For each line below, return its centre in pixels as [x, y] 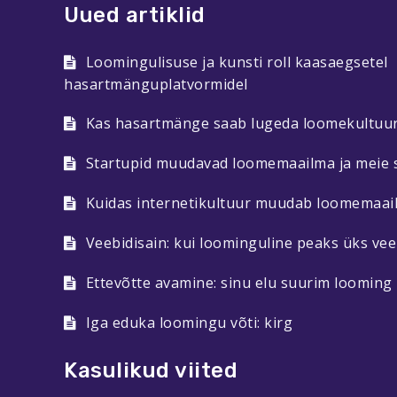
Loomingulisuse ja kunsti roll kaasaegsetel [237, 62]
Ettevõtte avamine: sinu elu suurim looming [239, 283]
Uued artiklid [135, 15]
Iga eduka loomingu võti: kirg [189, 323]
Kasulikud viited [151, 370]
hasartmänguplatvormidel [156, 84]
